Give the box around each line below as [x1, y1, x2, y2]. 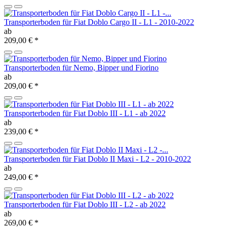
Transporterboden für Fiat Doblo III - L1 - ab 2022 [4, 109, 166, 118]
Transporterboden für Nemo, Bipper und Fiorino [4, 63, 159, 72]
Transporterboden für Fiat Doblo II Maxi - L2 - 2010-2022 [4, 155, 191, 164]
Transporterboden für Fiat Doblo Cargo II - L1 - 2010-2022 [4, 18, 194, 27]
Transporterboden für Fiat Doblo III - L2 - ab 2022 [4, 200, 166, 209]
